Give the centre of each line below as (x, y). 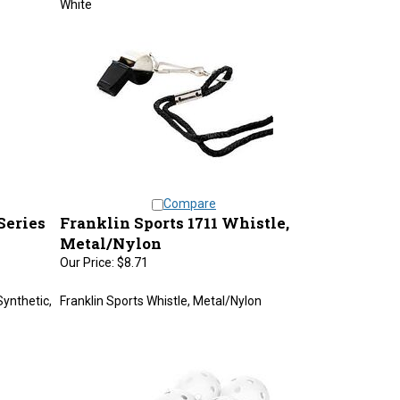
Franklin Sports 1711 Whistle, (174, 214)
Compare (190, 195)
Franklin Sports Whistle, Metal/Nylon (160, 292)
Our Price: (87, 254)
